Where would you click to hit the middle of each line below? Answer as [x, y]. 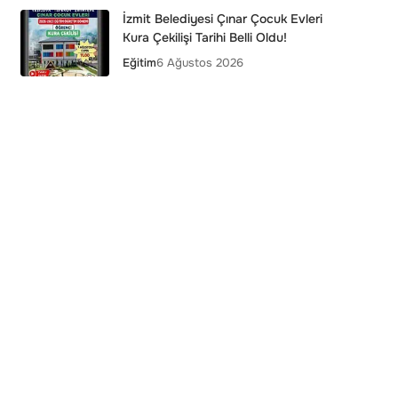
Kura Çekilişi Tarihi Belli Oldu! [204, 37]
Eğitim [139, 63]
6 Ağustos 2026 [199, 63]
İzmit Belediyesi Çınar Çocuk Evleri [222, 19]
